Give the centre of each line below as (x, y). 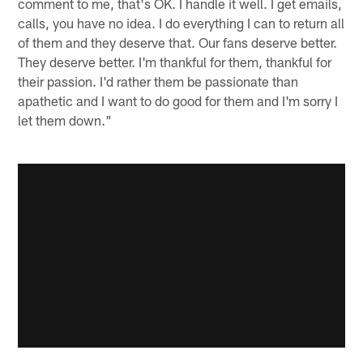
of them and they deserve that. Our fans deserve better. (178, 43)
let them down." (65, 120)
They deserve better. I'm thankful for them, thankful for (175, 62)
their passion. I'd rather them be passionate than (158, 81)
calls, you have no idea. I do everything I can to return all (181, 23)
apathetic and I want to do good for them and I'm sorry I (178, 101)
